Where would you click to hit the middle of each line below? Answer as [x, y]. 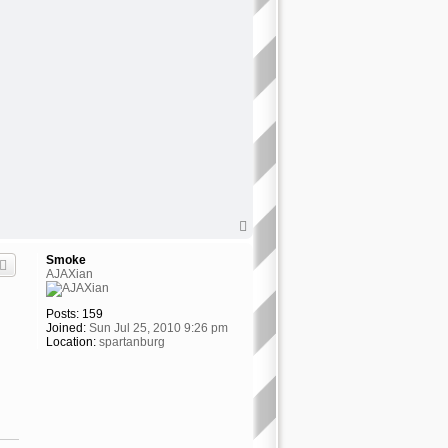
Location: [70, 342]
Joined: [65, 328]
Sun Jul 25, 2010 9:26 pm [156, 328]
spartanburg [130, 342]
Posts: [62, 314]
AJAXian [69, 274]
